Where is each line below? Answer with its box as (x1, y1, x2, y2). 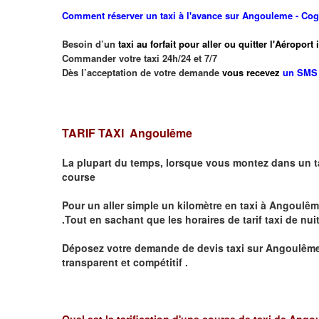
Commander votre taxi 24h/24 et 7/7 (62, 51, 220, 65)
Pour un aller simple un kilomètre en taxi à (62, 197, 269, 212)
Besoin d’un (62, 36, 118, 51)
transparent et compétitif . (62, 254, 188, 269)
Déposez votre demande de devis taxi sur (62, 240, 266, 255)
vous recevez (222, 65, 280, 79)
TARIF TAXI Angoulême (62, 124, 195, 141)
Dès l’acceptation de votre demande (62, 65, 222, 79)
